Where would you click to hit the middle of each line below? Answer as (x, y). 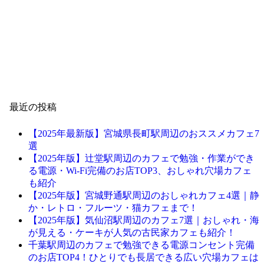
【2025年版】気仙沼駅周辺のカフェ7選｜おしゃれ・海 (144, 220)
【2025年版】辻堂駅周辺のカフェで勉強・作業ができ (141, 158)
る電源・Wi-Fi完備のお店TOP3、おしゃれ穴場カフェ (140, 170)
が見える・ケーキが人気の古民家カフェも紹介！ (132, 232)
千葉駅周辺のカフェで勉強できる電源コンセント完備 (141, 245)
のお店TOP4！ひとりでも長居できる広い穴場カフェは (143, 257)
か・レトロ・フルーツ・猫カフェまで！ (113, 207)
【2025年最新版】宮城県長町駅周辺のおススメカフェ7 (144, 133)
